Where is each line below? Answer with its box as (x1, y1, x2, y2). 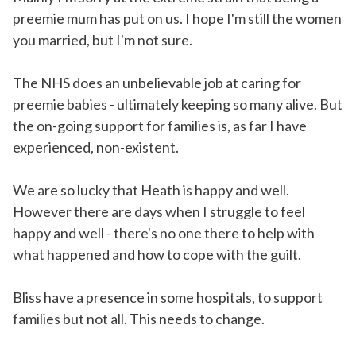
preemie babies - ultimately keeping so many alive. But (13, 95, 342, 114)
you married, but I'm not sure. (13, 31, 192, 49)
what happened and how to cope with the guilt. (13, 246, 301, 264)
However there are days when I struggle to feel (13, 203, 305, 221)
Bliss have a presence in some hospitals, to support (13, 288, 323, 307)
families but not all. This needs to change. (13, 310, 265, 328)
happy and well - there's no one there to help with (13, 224, 315, 242)
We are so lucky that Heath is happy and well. (13, 181, 289, 199)
